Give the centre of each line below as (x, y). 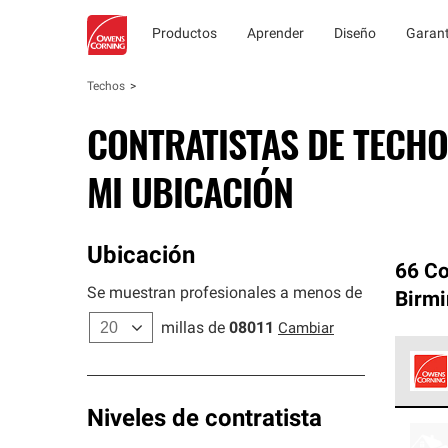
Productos (184, 34)
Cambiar (306, 329)
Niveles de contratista (204, 420)
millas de (193, 329)
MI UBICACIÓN (190, 191)
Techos (106, 87)
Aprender (275, 34)
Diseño (355, 34)
